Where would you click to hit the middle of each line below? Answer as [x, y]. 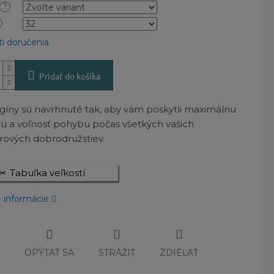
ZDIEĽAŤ [179, 252]
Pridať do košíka [70, 76]
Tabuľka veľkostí [47, 173]
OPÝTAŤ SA [50, 252]
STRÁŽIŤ [117, 252]
